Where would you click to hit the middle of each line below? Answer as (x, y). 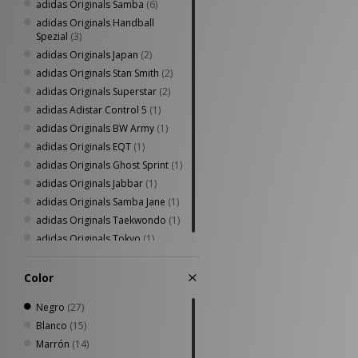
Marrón (53, 344)
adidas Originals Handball (95, 23)
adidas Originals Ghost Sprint (102, 165)
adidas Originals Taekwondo (101, 220)
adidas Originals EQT (84, 147)
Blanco (52, 326)
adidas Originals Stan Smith (97, 73)
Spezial (52, 36)
